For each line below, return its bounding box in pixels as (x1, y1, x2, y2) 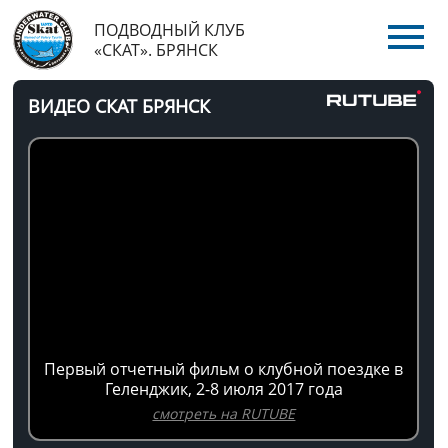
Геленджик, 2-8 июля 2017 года (104, 378, 343, 400)
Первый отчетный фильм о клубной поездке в (44, 358, 404, 380)
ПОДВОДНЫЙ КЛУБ (94, 19, 246, 41)
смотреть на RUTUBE (152, 404, 296, 423)
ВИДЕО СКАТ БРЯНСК (28, 94, 211, 118)
